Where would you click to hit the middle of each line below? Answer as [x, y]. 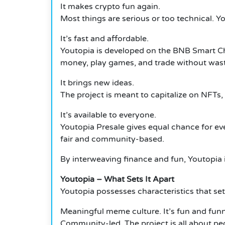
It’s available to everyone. [108, 115]
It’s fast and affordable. [104, 39]
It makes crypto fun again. [110, 7]
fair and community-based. [112, 139]
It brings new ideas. [97, 83]
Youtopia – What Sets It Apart [117, 180]
